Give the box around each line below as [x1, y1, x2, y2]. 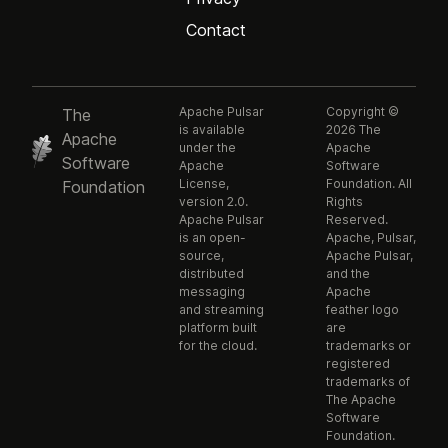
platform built [178, 320, 257, 336]
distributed [178, 266, 244, 282]
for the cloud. [178, 338, 257, 354]
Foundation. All [325, 176, 412, 192]
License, [178, 176, 229, 192]
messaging [178, 284, 245, 300]
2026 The [325, 122, 381, 138]
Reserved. [325, 212, 388, 228]
